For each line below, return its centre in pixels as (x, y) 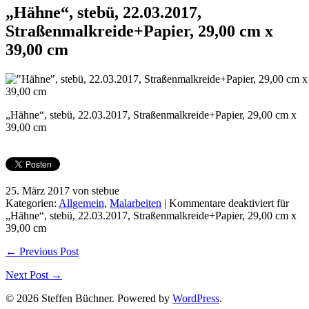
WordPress (196, 298)
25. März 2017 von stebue (62, 190)
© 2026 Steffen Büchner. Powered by (89, 298)
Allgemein (81, 203)
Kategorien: (32, 203)
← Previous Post (42, 251)
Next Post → (34, 275)
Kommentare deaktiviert (221, 203)
